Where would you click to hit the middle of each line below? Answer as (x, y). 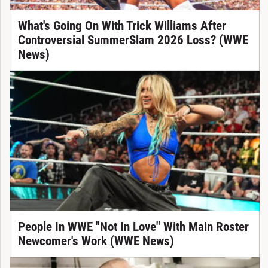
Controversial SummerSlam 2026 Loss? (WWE (133, 40)
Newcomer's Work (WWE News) (96, 241)
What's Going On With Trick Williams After (122, 26)
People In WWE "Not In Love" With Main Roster (133, 227)
